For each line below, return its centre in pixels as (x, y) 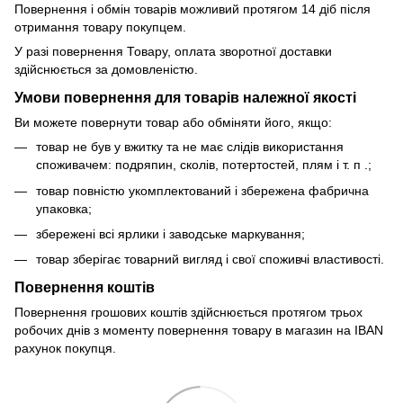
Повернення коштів (85, 287)
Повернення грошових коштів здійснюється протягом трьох (188, 313)
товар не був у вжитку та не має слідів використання (190, 147)
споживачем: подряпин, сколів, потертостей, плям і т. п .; (204, 165)
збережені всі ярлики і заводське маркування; (170, 233)
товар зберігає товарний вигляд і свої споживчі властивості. (210, 260)
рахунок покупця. (65, 349)
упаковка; (64, 208)
